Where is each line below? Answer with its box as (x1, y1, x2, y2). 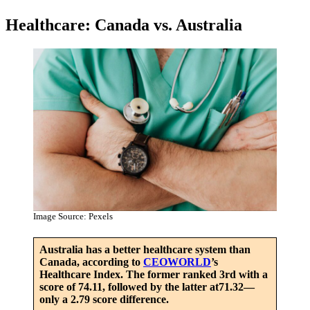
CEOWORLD (143, 256, 211, 268)
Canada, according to (39, 256, 143, 268)
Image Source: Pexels (33, 210, 113, 221)
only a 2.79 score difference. (39, 293, 169, 306)
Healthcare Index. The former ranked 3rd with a (39, 268, 268, 281)
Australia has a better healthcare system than (39, 244, 250, 256)
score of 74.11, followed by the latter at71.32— (39, 281, 255, 293)
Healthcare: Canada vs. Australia (6, 16, 242, 35)
